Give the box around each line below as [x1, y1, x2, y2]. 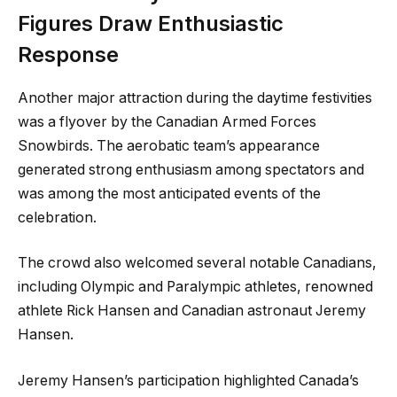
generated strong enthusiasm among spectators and [18, 160, 364, 178]
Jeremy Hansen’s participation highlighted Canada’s [18, 371, 359, 389]
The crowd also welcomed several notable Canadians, [18, 254, 377, 272]
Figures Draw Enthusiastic [18, 10, 284, 36]
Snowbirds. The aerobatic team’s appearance [18, 136, 320, 154]
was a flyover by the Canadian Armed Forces [18, 113, 316, 130]
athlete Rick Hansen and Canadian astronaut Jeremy [18, 302, 366, 320]
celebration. [18, 208, 97, 226]
